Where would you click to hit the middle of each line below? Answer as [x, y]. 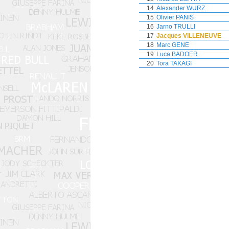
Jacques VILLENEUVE [189, 36]
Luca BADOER [177, 54]
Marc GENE [173, 45]
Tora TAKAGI [174, 63]
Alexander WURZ [181, 8]
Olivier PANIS [175, 17]
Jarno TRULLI [176, 27]
